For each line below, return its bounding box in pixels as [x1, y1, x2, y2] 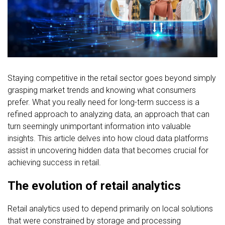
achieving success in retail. [8, 157, 101, 167]
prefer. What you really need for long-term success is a [8, 97, 199, 107]
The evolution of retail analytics [8, 178, 181, 193]
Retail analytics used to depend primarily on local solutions [8, 203, 213, 213]
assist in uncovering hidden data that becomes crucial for [8, 145, 208, 155]
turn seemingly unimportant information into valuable [8, 121, 191, 131]
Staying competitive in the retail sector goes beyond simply [8, 73, 216, 83]
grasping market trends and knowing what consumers [8, 85, 196, 95]
